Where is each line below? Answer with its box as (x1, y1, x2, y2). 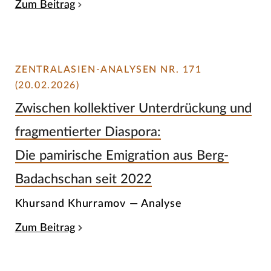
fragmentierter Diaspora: (15, 125, 161, 139)
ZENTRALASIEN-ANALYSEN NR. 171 (15, 64, 202, 74)
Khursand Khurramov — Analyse (15, 197, 182, 209)
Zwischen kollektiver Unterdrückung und (15, 102, 252, 116)
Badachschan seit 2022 (15, 172, 152, 186)
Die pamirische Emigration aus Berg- (15, 149, 229, 163)
